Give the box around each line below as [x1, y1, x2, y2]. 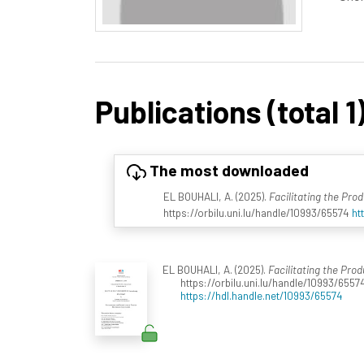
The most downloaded [145, 160, 309, 180]
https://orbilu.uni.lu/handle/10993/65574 [162, 205, 352, 219]
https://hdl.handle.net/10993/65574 [180, 288, 343, 302]
